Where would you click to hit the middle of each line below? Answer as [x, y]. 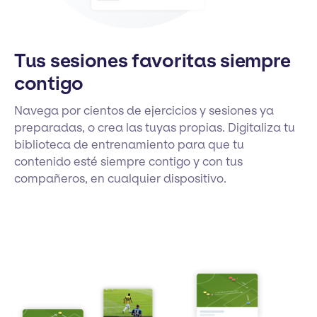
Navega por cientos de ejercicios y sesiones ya [144, 111]
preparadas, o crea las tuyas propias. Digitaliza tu [155, 128]
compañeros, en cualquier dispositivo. [120, 179]
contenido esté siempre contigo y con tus [128, 162]
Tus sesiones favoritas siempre [153, 61]
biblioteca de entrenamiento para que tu [129, 145]
